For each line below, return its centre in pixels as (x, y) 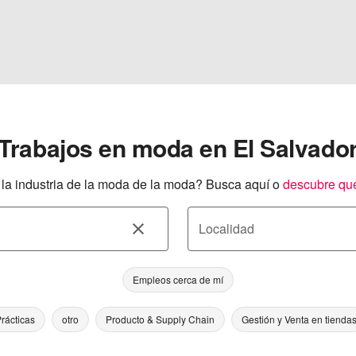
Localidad (226, 228)
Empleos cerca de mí (178, 279)
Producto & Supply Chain (160, 319)
